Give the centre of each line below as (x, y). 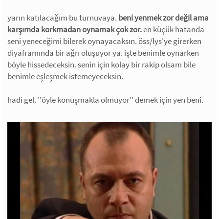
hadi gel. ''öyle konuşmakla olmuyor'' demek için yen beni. (105, 100)
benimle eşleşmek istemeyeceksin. (65, 76)
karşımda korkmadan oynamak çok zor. (75, 29)
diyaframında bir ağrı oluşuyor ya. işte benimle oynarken (103, 53)
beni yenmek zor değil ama (164, 18)
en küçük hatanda (173, 29)
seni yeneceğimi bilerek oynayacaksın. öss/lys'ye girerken (104, 41)
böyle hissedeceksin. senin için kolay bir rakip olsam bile (101, 65)
